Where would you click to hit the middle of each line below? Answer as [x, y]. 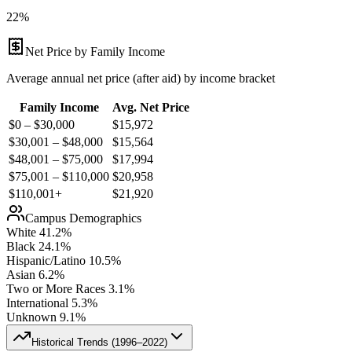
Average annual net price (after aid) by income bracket [141, 78]
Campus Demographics [83, 218]
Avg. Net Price [151, 107]
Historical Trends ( [73, 342]
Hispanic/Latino [46, 260]
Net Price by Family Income [95, 51]
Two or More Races [56, 288]
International [37, 302]
